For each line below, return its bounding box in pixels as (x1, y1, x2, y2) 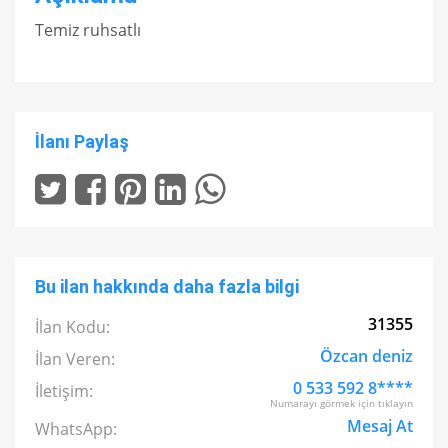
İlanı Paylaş (35, 131, 129, 152)
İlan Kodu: (35, 316, 110, 338)
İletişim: (35, 380, 93, 402)
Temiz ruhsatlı (35, 19, 141, 41)
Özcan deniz (320, 345, 413, 367)
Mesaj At (347, 415, 413, 437)
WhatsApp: (35, 418, 117, 440)
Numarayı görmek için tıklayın (270, 396, 413, 410)
